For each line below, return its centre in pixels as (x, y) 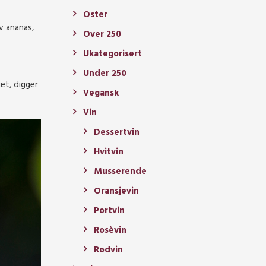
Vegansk (101, 94)
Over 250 (102, 35)
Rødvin (108, 250)
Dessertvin (117, 133)
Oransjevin (116, 191)
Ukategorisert (113, 54)
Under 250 (105, 74)
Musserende (120, 172)
